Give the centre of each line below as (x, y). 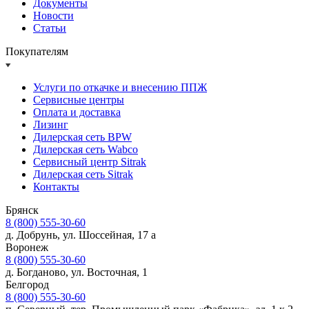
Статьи (50, 28)
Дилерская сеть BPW (82, 137)
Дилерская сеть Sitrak (83, 175)
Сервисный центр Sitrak (90, 162)
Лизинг (51, 125)
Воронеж (27, 248)
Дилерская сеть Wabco (86, 150)
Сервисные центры (79, 100)
